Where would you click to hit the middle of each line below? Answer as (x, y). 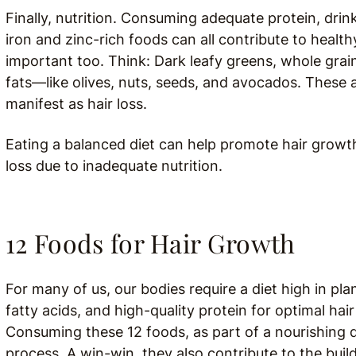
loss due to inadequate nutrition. (114, 166)
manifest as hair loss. (76, 104)
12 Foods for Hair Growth (151, 243)
